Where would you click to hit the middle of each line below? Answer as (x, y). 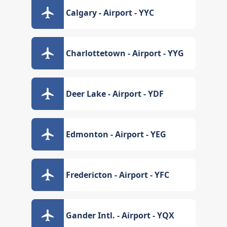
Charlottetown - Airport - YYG (125, 53)
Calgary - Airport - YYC (110, 13)
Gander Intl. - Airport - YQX (120, 215)
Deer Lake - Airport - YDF (115, 94)
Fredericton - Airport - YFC (118, 175)
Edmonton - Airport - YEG (116, 134)
